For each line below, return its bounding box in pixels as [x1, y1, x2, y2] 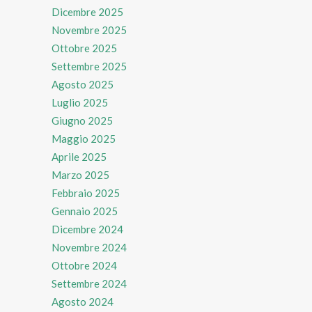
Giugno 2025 [52, 114, 113, 127]
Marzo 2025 [52, 168, 109, 181]
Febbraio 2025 [52, 186, 120, 199]
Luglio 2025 [52, 95, 108, 109]
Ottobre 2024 [52, 258, 117, 272]
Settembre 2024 [52, 276, 127, 290]
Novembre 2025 [52, 23, 127, 36]
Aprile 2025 [52, 150, 107, 163]
